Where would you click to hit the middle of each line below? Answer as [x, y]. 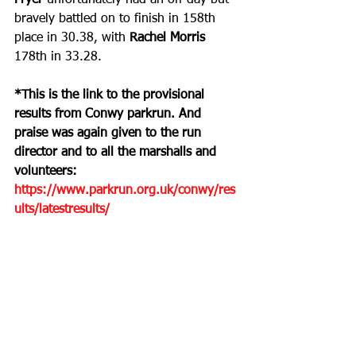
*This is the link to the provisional [111, 96]
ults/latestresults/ [62, 210]
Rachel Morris [167, 39]
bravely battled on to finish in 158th [117, 19]
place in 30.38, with [72, 39]
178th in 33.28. [58, 58]
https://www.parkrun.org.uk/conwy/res [125, 191]
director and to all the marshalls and [117, 153]
